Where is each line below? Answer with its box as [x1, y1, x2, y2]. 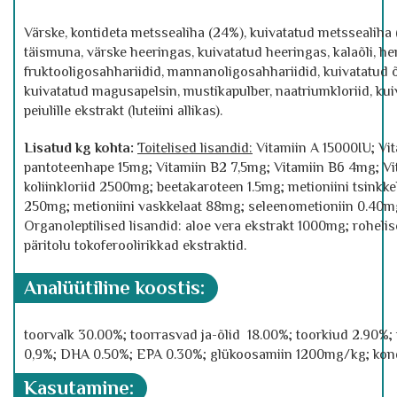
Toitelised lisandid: [137, 140, 253, 156]
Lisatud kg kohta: [24, 140, 134, 156]
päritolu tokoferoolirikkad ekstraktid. [24, 237, 246, 253]
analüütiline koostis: [36, 276, 205, 299]
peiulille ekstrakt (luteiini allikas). [24, 103, 222, 119]
